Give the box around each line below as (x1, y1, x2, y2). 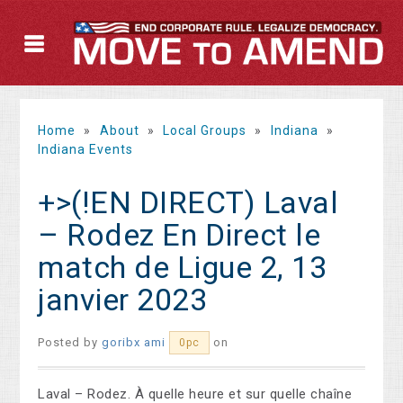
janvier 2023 (38, 282, 208, 318)
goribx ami (102, 336, 166, 350)
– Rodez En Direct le (38, 217, 321, 254)
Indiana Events (38, 142, 134, 157)
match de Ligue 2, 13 (38, 249, 327, 286)
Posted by (38, 336, 103, 350)
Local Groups (163, 123, 247, 139)
